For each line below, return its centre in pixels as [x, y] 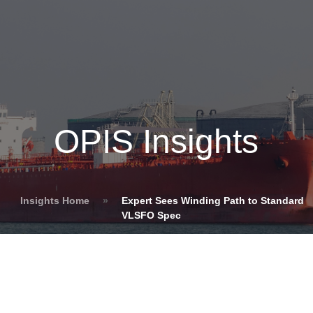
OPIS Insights [156, 141]
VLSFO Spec [151, 215]
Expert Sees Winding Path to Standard [212, 201]
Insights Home [54, 201]
